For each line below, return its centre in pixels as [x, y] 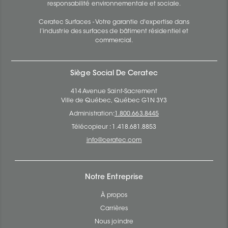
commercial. [114, 41]
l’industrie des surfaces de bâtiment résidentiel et [114, 32]
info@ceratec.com [114, 141]
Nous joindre [114, 222]
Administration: [92, 114]
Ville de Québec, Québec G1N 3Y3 [114, 101]
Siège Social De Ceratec [114, 74]
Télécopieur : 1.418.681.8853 [114, 127]
